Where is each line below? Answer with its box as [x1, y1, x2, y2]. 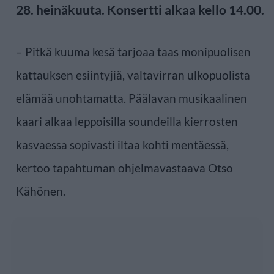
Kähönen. [16, 183, 65, 198]
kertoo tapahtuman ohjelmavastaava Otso [16, 160, 233, 175]
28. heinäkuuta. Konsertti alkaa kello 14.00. [16, 1, 264, 17]
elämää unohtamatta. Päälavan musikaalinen [16, 91, 247, 105]
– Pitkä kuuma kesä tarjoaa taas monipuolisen [16, 44, 251, 59]
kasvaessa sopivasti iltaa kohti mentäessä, [16, 137, 229, 152]
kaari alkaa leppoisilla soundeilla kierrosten [16, 114, 238, 128]
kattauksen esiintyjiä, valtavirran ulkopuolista [16, 67, 250, 82]
